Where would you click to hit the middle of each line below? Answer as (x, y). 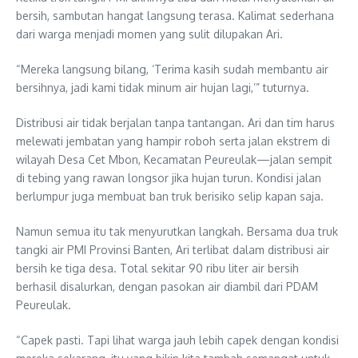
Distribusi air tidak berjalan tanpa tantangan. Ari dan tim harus (175, 123)
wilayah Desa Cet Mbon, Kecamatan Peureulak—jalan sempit (174, 160)
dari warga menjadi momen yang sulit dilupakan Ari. (149, 34)
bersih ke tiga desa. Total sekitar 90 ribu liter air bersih (157, 268)
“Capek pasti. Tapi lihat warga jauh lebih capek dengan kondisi (177, 340)
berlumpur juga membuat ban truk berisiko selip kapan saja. (170, 197)
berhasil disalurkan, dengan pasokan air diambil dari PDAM (167, 287)
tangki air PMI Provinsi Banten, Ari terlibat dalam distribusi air (173, 250)
